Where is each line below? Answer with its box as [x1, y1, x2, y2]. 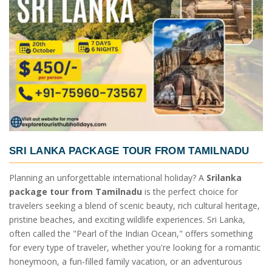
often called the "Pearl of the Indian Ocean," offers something [9, 228, 253, 240]
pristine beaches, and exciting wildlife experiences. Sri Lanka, [9, 214, 245, 226]
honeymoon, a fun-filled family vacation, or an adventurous [9, 256, 242, 268]
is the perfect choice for [142, 186, 238, 198]
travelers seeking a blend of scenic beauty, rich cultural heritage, [9, 200, 260, 212]
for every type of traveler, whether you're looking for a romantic [9, 242, 260, 254]
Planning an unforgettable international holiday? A [9, 172, 206, 184]
